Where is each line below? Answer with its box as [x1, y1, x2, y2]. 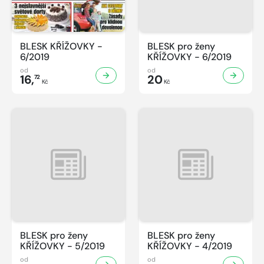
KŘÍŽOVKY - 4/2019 [147, 240, 232, 253]
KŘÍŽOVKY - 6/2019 [147, 51, 232, 64]
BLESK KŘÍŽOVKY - [20, 40, 103, 53]
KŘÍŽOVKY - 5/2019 [20, 240, 105, 253]
